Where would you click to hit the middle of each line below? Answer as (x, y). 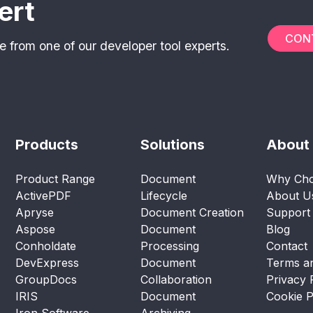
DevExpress (47, 263)
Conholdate (46, 246)
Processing (170, 246)
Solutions (173, 145)
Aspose (35, 230)
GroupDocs (46, 280)
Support (288, 213)
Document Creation (192, 213)
